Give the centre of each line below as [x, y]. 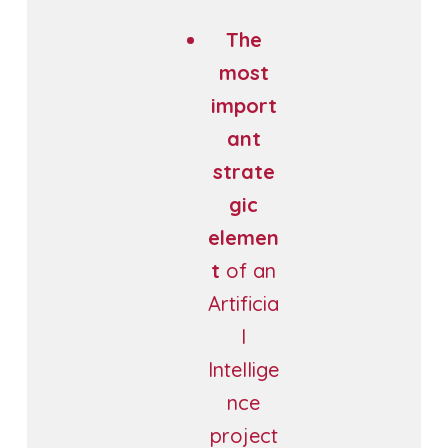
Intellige [244, 369]
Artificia [244, 303]
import [243, 105]
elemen [244, 237]
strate [243, 171]
